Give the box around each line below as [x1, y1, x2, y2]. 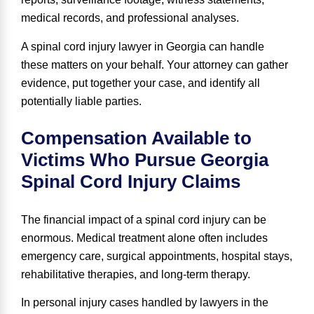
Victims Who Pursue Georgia [21, 149, 268, 170]
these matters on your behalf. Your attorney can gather [21, 58, 288, 71]
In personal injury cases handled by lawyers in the [21, 296, 268, 309]
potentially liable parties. [21, 95, 142, 107]
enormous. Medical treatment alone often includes [21, 231, 268, 244]
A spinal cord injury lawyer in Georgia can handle [21, 40, 264, 53]
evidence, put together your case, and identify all [21, 76, 260, 89]
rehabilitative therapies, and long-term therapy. [21, 268, 253, 280]
